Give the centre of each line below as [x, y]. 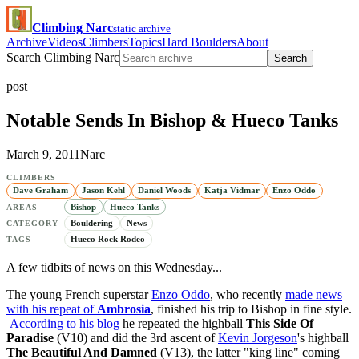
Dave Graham [41, 190]
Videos [65, 42]
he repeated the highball [183, 323]
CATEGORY [33, 223]
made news [314, 294]
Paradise [32, 337]
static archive [142, 28]
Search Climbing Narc [63, 57]
